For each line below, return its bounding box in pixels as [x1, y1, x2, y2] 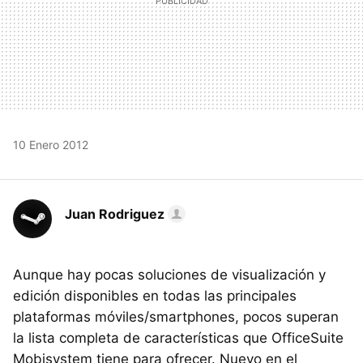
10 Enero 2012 [13, 137, 88, 152]
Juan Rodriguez [65, 205, 164, 222]
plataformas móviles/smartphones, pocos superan [13, 308, 339, 325]
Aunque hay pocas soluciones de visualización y [13, 266, 326, 283]
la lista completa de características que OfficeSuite [13, 329, 344, 346]
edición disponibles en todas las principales [13, 287, 297, 304]
